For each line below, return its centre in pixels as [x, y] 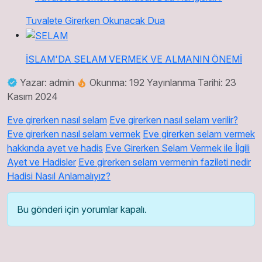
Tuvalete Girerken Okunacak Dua [95, 20]
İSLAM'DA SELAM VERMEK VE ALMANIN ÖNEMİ [134, 59]
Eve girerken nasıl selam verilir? [174, 120]
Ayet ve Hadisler [42, 162]
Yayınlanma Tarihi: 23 [192, 82]
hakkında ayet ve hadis [55, 148]
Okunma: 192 [117, 82]
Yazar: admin [47, 82]
